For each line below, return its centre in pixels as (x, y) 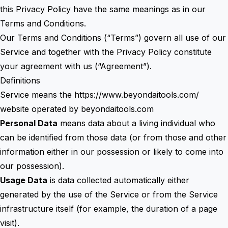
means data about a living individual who (136, 123)
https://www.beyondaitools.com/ (137, 95)
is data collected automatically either (118, 180)
